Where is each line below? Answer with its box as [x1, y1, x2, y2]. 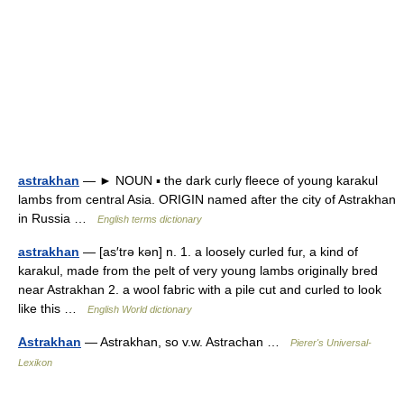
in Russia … [18, 210, 97, 225]
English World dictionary [87, 303, 192, 315]
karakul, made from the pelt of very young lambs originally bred [18, 262, 378, 278]
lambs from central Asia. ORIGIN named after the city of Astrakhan [18, 191, 396, 207]
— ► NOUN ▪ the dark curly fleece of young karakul [79, 172, 378, 188]
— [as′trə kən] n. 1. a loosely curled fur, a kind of [79, 243, 358, 259]
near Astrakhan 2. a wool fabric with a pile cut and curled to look [18, 281, 381, 297]
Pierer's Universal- [290, 336, 372, 348]
